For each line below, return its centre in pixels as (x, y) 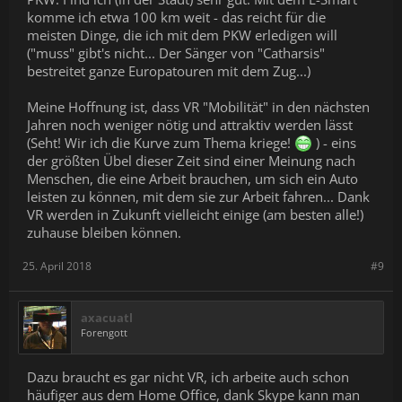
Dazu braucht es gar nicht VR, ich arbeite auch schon (188, 377)
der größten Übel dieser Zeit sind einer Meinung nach (191, 161)
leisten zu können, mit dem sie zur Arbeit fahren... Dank (198, 197)
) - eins (334, 143)
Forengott (104, 333)
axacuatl (107, 318)
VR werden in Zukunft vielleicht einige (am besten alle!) (195, 215)
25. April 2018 (57, 267)
